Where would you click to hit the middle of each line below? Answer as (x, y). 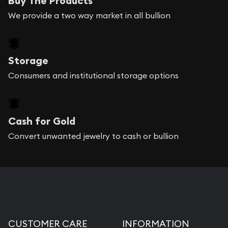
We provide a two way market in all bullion (89, 15)
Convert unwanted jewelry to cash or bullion (93, 136)
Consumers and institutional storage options (93, 76)
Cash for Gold (42, 121)
